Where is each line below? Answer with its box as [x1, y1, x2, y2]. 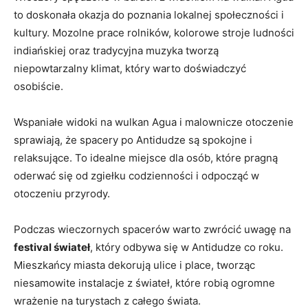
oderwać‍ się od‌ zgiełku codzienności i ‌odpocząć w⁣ [14, 169, 259, 183]
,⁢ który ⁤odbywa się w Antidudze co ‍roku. [90, 241, 283, 254]
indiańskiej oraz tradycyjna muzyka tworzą [14, 44, 219, 58]
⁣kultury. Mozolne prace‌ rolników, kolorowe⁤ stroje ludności [14, 26, 294, 40]
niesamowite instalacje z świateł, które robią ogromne [14, 276, 275, 290]
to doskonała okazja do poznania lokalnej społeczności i [14, 8, 284, 22]
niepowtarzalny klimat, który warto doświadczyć [14, 62, 246, 76]
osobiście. [14, 80, 63, 93]
